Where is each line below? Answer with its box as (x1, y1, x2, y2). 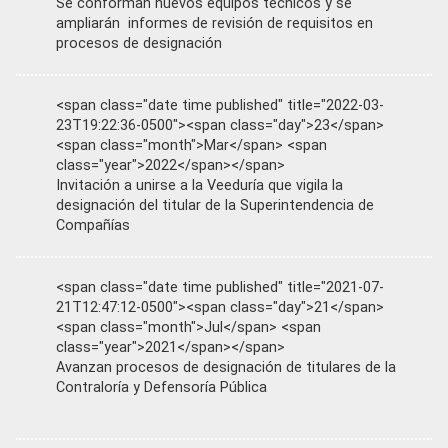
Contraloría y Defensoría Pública (56, 378, 267, 396)
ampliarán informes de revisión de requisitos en (56, 14, 373, 32)
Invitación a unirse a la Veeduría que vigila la (56, 176, 343, 194)
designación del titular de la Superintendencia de (56, 196, 374, 214)
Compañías (56, 216, 130, 234)
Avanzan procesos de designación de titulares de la (56, 358, 396, 376)
